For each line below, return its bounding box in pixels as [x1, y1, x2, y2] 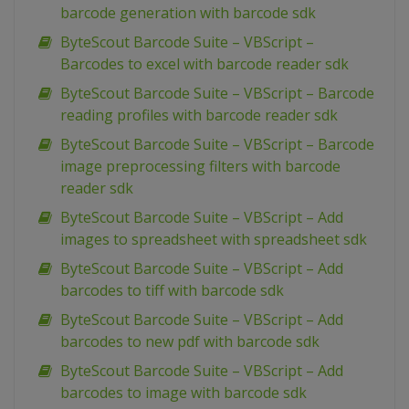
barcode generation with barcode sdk [60, 3, 316, 24]
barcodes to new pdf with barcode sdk [60, 331, 320, 352]
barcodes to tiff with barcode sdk [60, 280, 284, 301]
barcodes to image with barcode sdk [60, 383, 307, 404]
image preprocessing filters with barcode [60, 156, 341, 177]
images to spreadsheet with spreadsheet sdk [60, 229, 367, 250]
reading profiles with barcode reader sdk [60, 105, 338, 126]
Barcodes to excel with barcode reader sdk [60, 54, 349, 75]
